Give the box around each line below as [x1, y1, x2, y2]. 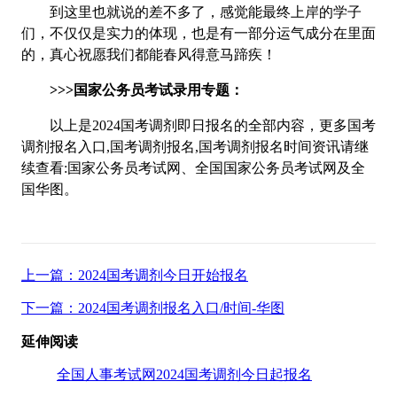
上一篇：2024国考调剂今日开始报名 [21, 267, 248, 283]
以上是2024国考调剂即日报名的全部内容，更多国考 [21, 117, 376, 133]
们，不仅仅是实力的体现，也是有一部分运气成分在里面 [21, 25, 376, 41]
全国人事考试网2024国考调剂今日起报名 [57, 367, 312, 383]
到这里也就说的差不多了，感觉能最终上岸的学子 [21, 4, 362, 19]
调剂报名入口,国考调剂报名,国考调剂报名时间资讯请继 [21, 138, 369, 154]
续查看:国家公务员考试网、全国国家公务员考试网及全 [21, 160, 365, 175]
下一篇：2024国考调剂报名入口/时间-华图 [21, 300, 284, 315]
